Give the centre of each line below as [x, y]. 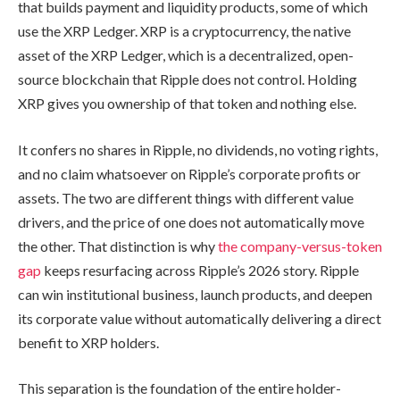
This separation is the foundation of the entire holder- [179, 388]
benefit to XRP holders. [88, 342]
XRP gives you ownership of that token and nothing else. [187, 104]
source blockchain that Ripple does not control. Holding [187, 79]
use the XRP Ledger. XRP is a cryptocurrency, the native [184, 31]
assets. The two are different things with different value [186, 197]
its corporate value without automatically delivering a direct [200, 318]
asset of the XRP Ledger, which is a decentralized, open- [186, 55]
